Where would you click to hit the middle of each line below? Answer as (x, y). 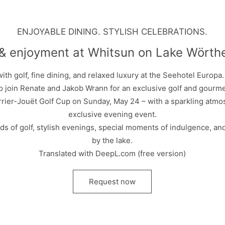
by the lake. (113, 140)
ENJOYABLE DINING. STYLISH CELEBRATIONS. (113, 32)
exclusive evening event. (112, 114)
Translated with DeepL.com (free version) (113, 153)
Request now (113, 182)
